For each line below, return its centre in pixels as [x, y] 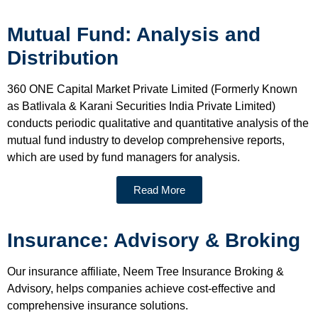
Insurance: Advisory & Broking [154, 241]
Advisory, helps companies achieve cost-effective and [141, 289]
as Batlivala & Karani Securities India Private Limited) [141, 106]
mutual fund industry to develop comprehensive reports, [146, 140]
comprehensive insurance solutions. [98, 306]
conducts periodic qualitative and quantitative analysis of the [158, 123]
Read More [159, 190]
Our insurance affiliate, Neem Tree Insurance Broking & [146, 272]
